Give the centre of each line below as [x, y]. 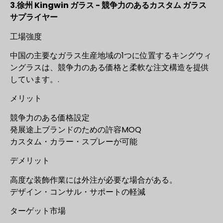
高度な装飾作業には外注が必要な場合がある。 [94, 180]
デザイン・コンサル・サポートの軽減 [78, 192]
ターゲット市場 [38, 211]
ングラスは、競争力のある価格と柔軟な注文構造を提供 [110, 68]
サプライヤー [34, 17]
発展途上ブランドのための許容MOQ [76, 129]
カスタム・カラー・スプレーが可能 [74, 141]
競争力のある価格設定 [50, 117]
